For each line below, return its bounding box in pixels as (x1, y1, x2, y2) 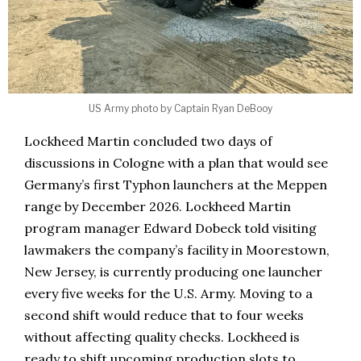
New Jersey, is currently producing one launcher (24, 263, 322, 280)
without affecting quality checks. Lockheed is (24, 329, 300, 346)
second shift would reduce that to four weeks (24, 307, 304, 324)
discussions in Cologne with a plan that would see (24, 155, 328, 172)
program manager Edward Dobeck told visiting (24, 220, 317, 237)
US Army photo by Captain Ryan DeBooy (89, 102, 272, 115)
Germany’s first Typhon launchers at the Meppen (24, 176, 327, 193)
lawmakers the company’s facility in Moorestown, (24, 242, 330, 259)
